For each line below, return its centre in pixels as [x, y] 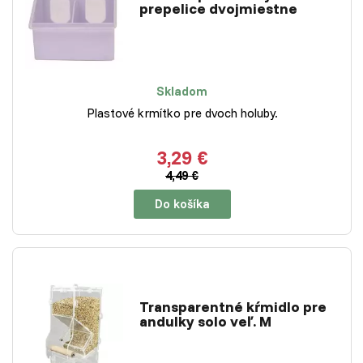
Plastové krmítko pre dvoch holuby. [182, 113]
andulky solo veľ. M [205, 322]
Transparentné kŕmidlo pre [233, 307]
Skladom [182, 91]
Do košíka [182, 203]
